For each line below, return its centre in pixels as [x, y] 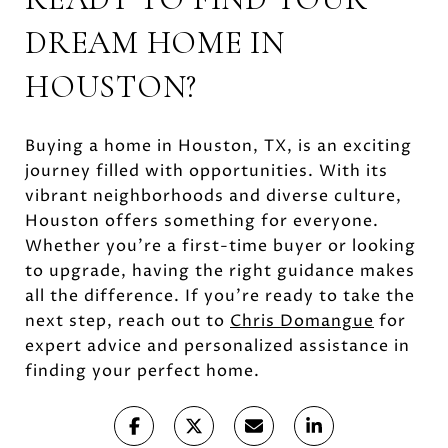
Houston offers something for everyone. [202, 220]
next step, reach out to [127, 320]
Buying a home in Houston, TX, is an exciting [218, 145]
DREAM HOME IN [155, 42]
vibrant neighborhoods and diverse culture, [213, 195]
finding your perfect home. [142, 370]
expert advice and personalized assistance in [217, 345]
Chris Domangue [302, 320]
